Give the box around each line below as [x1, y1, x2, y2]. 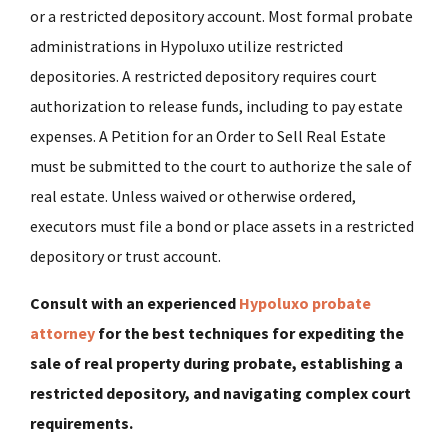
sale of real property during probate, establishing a [30, 353, 403, 374]
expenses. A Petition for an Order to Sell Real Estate [30, 126, 386, 147]
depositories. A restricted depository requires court [30, 66, 377, 87]
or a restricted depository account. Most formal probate [30, 6, 413, 27]
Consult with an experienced [30, 293, 239, 314]
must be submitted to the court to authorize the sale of [30, 156, 412, 177]
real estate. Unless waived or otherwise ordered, [30, 186, 356, 207]
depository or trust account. [30, 246, 221, 267]
